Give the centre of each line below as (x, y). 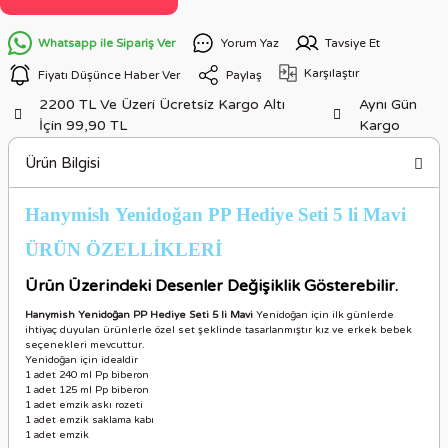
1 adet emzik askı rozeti (84, 405)
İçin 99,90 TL (83, 125)
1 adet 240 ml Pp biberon (87, 375)
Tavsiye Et (352, 42)
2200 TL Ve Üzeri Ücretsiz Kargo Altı (162, 104)
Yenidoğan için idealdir (81, 360)
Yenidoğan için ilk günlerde (323, 315)
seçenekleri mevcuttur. (85, 345)
